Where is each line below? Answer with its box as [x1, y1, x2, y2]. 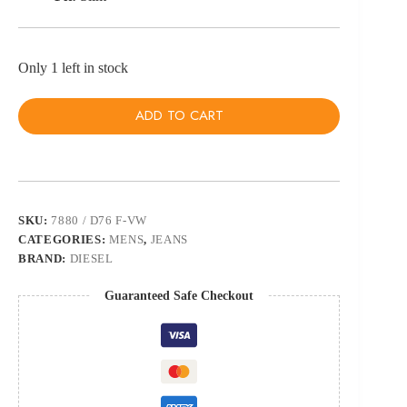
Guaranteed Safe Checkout [104, 288, 254, 303]
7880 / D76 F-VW [51, 213, 147, 227]
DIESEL [69, 251, 114, 265]
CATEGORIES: [18, 232, 109, 246]
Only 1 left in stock [18, 59, 128, 75]
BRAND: [18, 251, 70, 265]
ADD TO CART [134, 105, 223, 126]
